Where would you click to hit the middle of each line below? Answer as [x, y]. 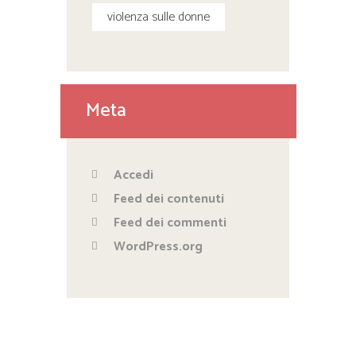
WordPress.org [159, 246]
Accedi [134, 175]
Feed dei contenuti [169, 199]
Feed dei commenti [170, 222]
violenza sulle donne [159, 17]
